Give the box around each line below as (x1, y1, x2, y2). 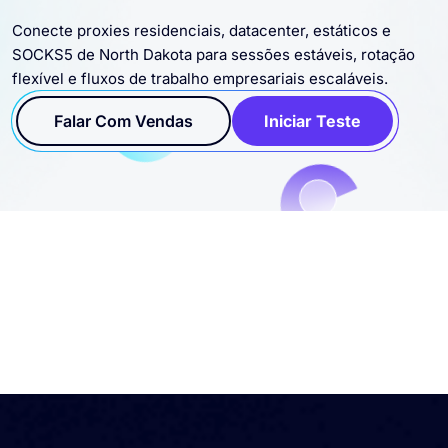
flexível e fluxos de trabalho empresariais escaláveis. (12, 76, 388, 96)
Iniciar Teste (264, 118, 361, 139)
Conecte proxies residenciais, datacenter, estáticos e (12, 28, 391, 48)
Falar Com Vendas (54, 118, 193, 139)
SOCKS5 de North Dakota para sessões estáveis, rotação (12, 52, 415, 72)
